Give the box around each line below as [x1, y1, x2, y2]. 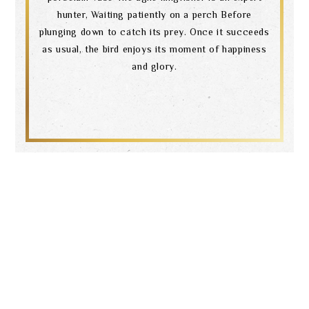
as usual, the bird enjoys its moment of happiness [42, 43, 267, 54]
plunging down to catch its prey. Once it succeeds [39, 26, 270, 37]
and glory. [132, 60, 177, 72]
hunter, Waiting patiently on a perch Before [57, 8, 252, 20]
